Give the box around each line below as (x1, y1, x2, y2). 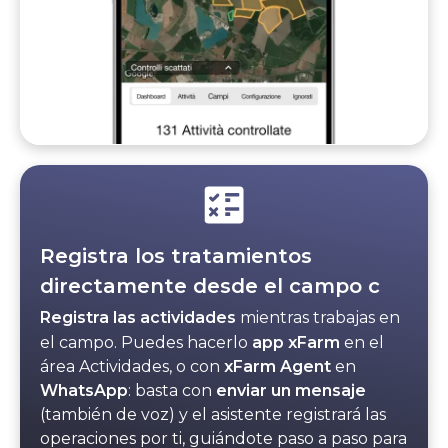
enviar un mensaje (216, 381, 366, 401)
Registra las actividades (40, 308, 236, 328)
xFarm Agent (220, 357, 331, 377)
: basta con (128, 381, 216, 401)
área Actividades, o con (40, 357, 220, 377)
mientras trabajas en (236, 308, 400, 328)
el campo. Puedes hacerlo (40, 333, 252, 353)
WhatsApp (40, 381, 128, 401)
